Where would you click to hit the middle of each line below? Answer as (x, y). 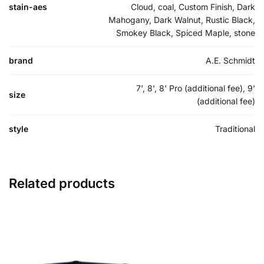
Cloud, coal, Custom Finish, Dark (193, 6)
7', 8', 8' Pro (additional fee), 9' (196, 88)
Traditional (235, 128)
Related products (62, 183)
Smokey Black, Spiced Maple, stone (186, 32)
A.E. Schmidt (230, 60)
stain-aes (28, 6)
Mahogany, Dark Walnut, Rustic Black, (182, 19)
